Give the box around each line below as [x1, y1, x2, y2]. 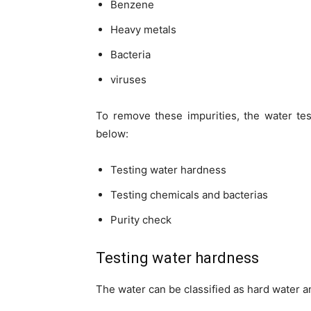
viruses [110, 73, 146, 87]
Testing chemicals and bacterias [110, 188, 268, 202]
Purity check [110, 213, 171, 227]
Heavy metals [110, 23, 176, 37]
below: [96, 127, 128, 141]
